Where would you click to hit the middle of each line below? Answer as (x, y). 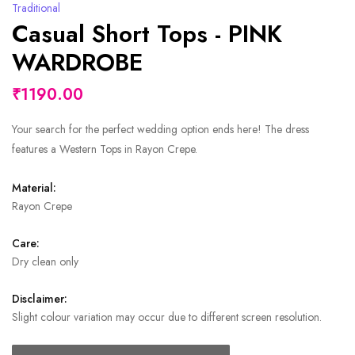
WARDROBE (77, 63)
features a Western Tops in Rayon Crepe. (105, 149)
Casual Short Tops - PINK (147, 34)
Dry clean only (45, 262)
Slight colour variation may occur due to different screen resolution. (167, 317)
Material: (34, 188)
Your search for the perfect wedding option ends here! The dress (160, 130)
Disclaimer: (40, 299)
